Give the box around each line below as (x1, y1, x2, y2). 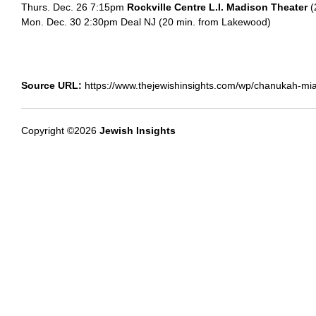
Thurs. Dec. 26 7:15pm (21, 1, 127, 13)
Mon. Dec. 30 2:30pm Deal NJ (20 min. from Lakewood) (21, 16, 271, 28)
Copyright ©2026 (21, 124, 99, 136)
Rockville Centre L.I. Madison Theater (127, 1, 308, 13)
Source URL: (21, 79, 82, 91)
